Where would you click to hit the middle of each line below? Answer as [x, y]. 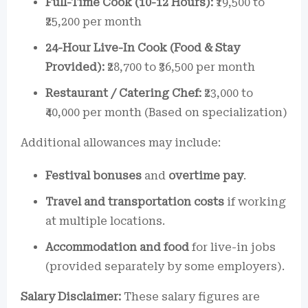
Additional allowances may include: [121, 143]
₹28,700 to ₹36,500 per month [180, 67]
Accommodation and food [117, 247]
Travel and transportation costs [135, 202]
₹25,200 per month [93, 22]
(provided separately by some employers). [165, 266]
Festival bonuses [93, 176]
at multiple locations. [105, 221]
